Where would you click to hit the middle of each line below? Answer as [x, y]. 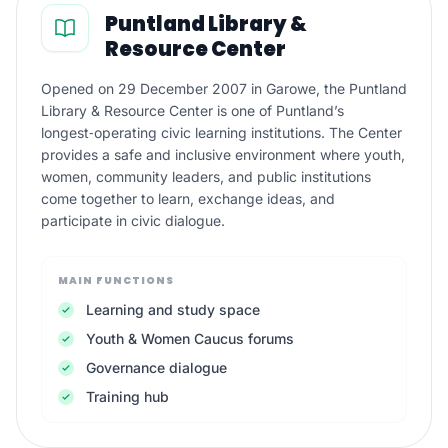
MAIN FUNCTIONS [116, 280]
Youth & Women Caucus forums [190, 338]
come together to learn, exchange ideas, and [188, 198]
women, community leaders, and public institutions [206, 176]
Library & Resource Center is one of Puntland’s [192, 110]
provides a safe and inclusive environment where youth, [223, 154]
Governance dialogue [156, 367]
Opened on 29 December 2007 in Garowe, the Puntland [224, 88]
